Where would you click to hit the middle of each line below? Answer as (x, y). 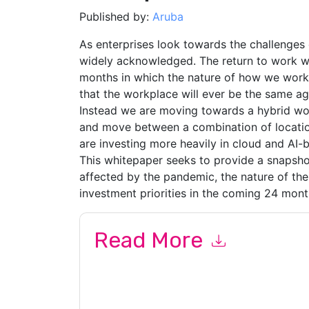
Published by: (116, 17)
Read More (151, 240)
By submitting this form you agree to (178, 266)
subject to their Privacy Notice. (163, 295)
